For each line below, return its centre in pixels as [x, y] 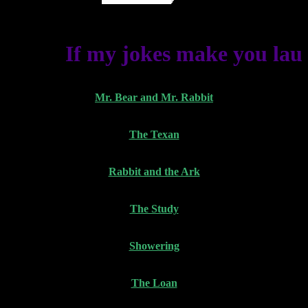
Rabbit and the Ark [154, 172]
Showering [154, 246]
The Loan [154, 283]
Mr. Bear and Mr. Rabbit [154, 97]
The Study [154, 209]
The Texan [154, 134]
